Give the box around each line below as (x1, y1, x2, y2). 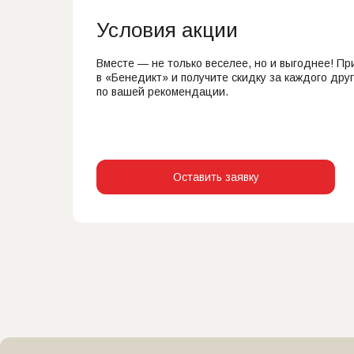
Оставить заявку (172, 170, 259, 183)
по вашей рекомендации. (96, 85, 228, 98)
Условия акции (96, 18, 238, 42)
